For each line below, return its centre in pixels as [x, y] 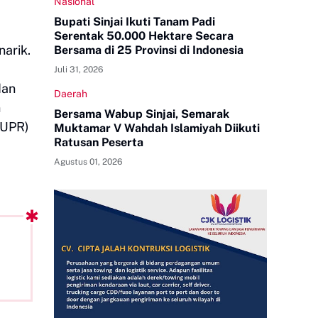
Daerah [71, 94]
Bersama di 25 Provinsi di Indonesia [149, 50]
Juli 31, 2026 [78, 70]
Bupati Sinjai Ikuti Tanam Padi [135, 22]
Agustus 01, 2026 [88, 162]
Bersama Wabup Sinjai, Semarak [142, 114]
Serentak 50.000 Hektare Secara [144, 36]
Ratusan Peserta [99, 142]
